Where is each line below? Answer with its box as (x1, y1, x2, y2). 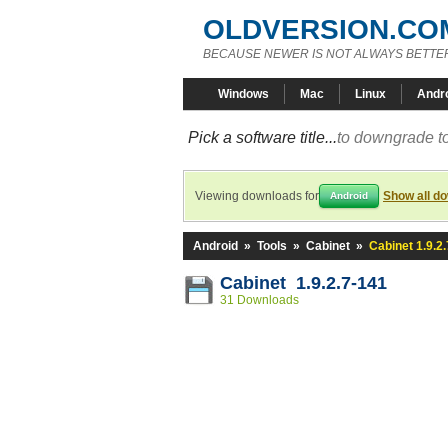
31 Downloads (220, 293, 299, 307)
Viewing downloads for (195, 189, 319, 203)
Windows (218, 87, 269, 101)
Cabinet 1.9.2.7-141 (220, 273, 387, 293)
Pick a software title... (188, 129, 337, 146)
